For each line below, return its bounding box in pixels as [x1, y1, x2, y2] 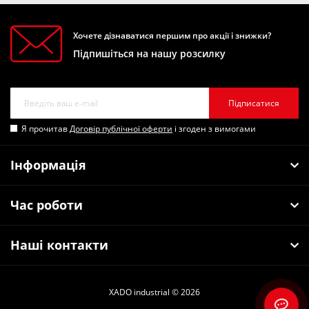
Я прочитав [21, 123, 70, 134]
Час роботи [10, 197, 83, 213]
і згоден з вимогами [172, 123, 256, 134]
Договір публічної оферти [70, 123, 172, 134]
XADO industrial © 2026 [109, 286, 200, 298]
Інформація [10, 157, 86, 173]
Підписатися [228, 97, 279, 109]
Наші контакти [10, 237, 108, 253]
